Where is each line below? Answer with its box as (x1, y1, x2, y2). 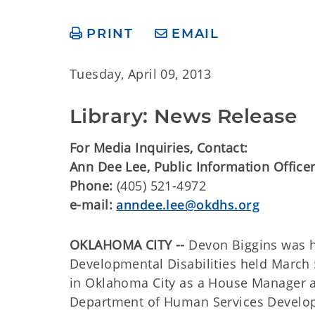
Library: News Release (70, 104, 297, 128)
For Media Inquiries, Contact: (70, 139, 248, 156)
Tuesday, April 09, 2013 (70, 65, 212, 82)
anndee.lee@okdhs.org (116, 196, 260, 213)
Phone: (70, 177, 113, 194)
